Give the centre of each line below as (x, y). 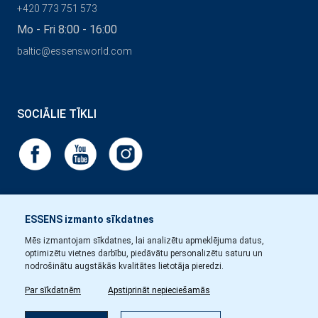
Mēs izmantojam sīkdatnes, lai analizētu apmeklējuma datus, (144, 241)
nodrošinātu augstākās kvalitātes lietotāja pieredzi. (124, 266)
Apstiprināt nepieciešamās (159, 290)
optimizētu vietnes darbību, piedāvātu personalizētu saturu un (144, 253)
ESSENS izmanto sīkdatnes (89, 219)
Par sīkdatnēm (53, 290)
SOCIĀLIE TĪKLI (57, 114)
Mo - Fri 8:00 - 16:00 (67, 30)
